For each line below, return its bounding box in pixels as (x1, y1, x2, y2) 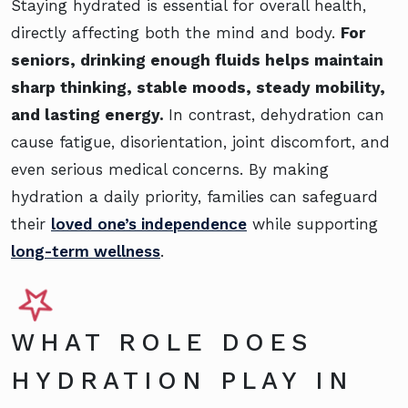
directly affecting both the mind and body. (11, 23, 341, 42)
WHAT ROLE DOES (11, 327, 312, 357)
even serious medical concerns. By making (11, 159, 329, 178)
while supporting (247, 214, 378, 233)
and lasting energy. (11, 105, 168, 124)
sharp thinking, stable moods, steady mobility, (11, 77, 385, 97)
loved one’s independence (51, 214, 247, 233)
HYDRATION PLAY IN (11, 365, 353, 395)
